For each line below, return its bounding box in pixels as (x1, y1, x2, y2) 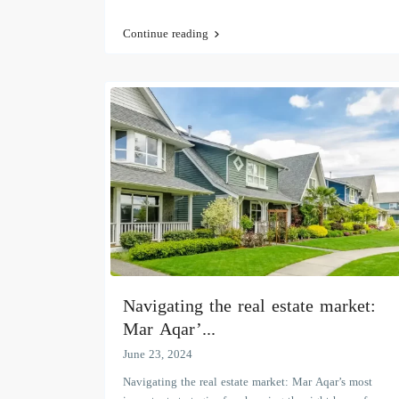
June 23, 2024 (123, 342, 192, 365)
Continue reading (123, 21, 208, 45)
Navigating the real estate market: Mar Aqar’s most (123, 370, 372, 393)
